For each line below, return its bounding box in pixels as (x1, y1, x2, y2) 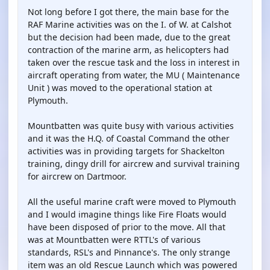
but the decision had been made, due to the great (28, 31, 230, 43)
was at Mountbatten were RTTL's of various (28, 234, 201, 245)
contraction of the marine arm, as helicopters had (28, 44, 229, 55)
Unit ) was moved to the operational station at (28, 82, 212, 93)
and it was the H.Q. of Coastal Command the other (28, 133, 230, 144)
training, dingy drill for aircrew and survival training (28, 158, 240, 169)
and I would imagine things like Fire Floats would (28, 209, 227, 220)
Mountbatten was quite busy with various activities (28, 120, 234, 131)
